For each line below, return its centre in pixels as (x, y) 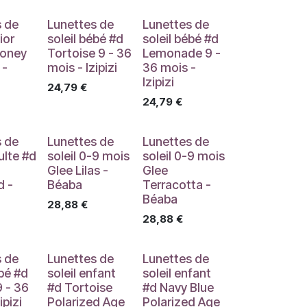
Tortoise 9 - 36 (89, 53)
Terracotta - (176, 185)
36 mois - (169, 67)
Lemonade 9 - (181, 53)
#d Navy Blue (178, 287)
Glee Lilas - (77, 170)
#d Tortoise (79, 287)
